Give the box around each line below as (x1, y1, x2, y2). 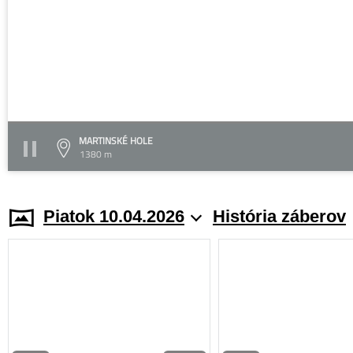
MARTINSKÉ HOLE (79, 132, 153, 148)
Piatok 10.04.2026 (43, 206, 184, 226)
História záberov (213, 206, 346, 226)
